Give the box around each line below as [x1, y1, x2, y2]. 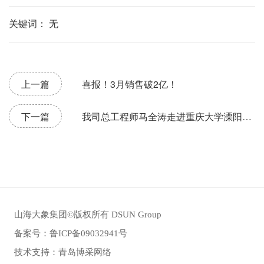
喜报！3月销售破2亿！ [82, 77, 177, 91]
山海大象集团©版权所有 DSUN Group [14, 209, 161, 219]
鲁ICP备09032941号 [49, 228, 127, 238]
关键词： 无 [9, 18, 58, 29]
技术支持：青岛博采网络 [14, 247, 111, 257]
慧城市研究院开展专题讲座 [9, 133, 122, 147]
